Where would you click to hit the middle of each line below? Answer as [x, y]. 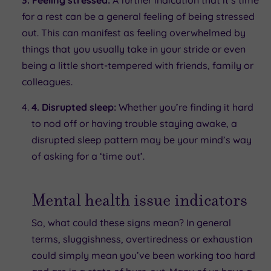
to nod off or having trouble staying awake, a [134, 123]
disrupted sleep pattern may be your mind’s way [142, 139]
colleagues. [47, 81]
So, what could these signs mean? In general [131, 222]
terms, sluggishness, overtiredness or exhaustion [142, 239]
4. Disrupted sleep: [74, 107]
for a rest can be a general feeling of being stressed [138, 16]
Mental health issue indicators [139, 200]
